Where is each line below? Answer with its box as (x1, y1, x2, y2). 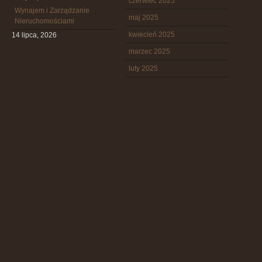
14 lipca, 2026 (12, 31, 57, 39)
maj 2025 (129, 13, 158, 22)
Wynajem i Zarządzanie (15, 6, 89, 15)
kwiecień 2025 (129, 30, 175, 39)
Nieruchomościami (15, 17, 74, 25)
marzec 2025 (129, 47, 170, 56)
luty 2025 (129, 64, 158, 73)
